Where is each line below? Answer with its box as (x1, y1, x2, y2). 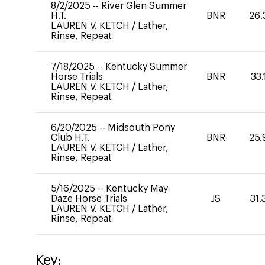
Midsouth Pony (108, 123, 175, 132)
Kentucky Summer (105, 62, 187, 72)
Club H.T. (51, 133, 90, 143)
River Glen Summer (101, 1, 186, 11)
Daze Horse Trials (51, 194, 127, 203)
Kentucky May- (106, 184, 171, 193)
